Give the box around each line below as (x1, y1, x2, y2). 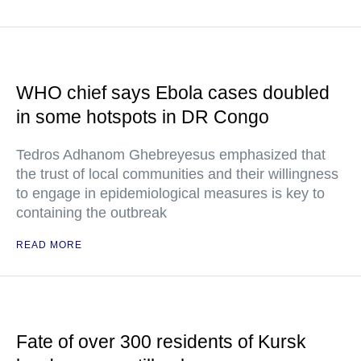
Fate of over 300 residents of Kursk (16, 330, 306, 352)
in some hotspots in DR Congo (16, 106, 269, 127)
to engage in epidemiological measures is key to (16, 185, 325, 201)
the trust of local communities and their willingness (16, 165, 338, 182)
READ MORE (16, 239, 82, 251)
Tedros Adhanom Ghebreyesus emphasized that (16, 146, 326, 163)
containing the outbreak (16, 204, 167, 221)
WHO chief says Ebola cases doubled (16, 81, 330, 103)
